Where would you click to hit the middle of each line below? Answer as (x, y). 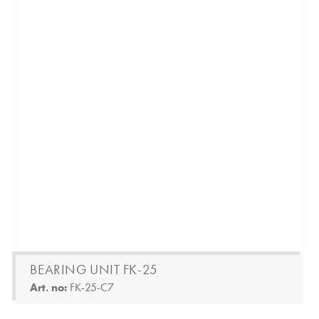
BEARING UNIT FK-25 (94, 270)
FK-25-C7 (92, 288)
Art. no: (50, 288)
